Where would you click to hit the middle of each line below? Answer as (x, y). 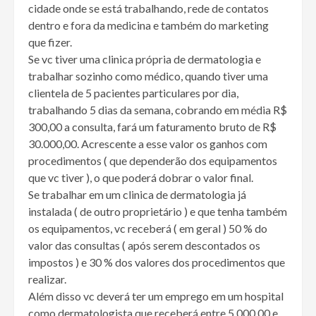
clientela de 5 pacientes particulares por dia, (133, 93)
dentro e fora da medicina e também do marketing (148, 25)
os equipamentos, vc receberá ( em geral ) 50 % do (148, 229)
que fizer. (50, 42)
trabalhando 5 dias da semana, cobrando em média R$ (158, 110)
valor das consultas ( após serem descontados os (144, 245)
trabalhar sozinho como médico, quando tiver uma (148, 76)
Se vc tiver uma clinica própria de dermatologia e (145, 59)
